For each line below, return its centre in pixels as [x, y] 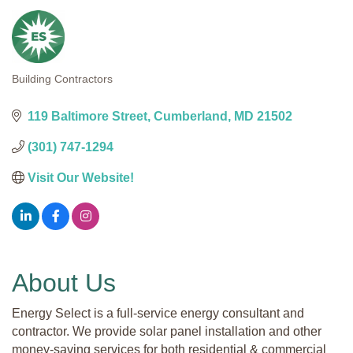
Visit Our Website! [81, 177]
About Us [64, 282]
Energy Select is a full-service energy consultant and [158, 313]
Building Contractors [62, 79]
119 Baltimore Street [87, 116]
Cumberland [191, 116]
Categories [56, 91]
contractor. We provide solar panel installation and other [167, 331]
